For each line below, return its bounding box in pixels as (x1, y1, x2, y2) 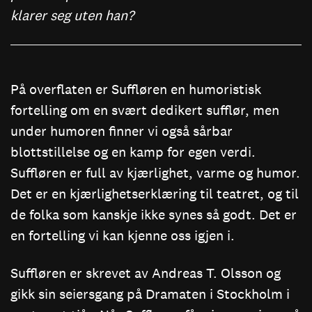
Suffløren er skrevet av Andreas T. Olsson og (10, 264, 281, 281)
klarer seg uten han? (10, 6, 134, 24)
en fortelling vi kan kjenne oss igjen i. (10, 226, 235, 244)
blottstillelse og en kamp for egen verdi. (10, 143, 256, 160)
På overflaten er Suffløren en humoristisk (10, 80, 261, 97)
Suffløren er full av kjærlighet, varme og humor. (10, 164, 300, 181)
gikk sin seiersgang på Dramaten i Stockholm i (10, 285, 290, 302)
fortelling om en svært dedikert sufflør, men (10, 101, 279, 118)
